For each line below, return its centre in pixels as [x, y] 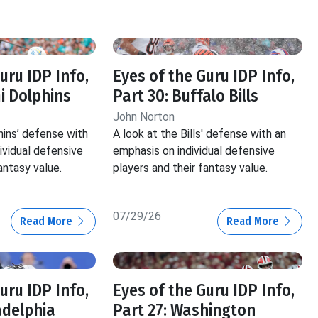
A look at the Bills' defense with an [200, 133]
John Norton [144, 116]
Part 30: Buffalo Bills [186, 95]
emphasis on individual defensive [194, 150]
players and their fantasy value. [191, 168]
